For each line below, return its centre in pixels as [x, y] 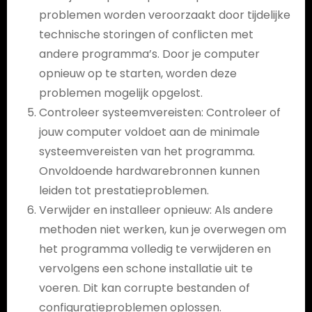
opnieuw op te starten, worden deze [138, 73]
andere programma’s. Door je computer [149, 54]
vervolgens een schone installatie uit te [146, 268]
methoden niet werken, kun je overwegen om [162, 229]
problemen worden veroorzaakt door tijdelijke [164, 15]
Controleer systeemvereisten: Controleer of [159, 112]
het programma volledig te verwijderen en [155, 249]
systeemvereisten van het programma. [147, 151]
